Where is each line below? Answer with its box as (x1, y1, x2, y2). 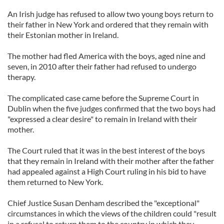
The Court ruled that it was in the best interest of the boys (7, 145, 205, 155)
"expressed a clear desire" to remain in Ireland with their (7, 114, 197, 123)
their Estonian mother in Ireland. (7, 30, 118, 39)
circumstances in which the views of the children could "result (7, 208, 216, 218)
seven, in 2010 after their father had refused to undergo (7, 61, 196, 71)
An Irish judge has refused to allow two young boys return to (7, 9, 213, 18)
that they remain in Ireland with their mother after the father (7, 156, 214, 165)
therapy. (7, 72, 35, 81)
